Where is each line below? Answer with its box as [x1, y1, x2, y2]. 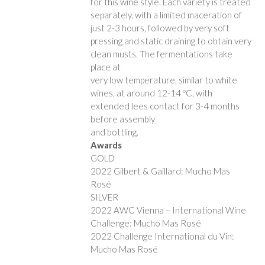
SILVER [91, 192, 119, 203]
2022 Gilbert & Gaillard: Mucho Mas [91, 166, 231, 177]
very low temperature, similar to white [91, 75, 238, 86]
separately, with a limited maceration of [91, 9, 243, 21]
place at [91, 62, 121, 73]
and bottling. [91, 127, 139, 138]
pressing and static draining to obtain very [91, 35, 252, 47]
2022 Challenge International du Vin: [91, 231, 235, 242]
